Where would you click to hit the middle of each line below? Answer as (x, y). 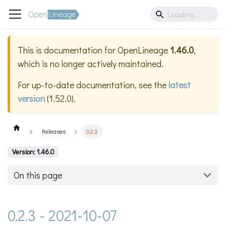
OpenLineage (143, 50)
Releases (53, 131)
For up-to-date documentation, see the (93, 85)
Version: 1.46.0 (33, 152)
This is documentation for (68, 50)
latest (180, 85)
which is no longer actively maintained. (91, 64)
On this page (38, 175)
